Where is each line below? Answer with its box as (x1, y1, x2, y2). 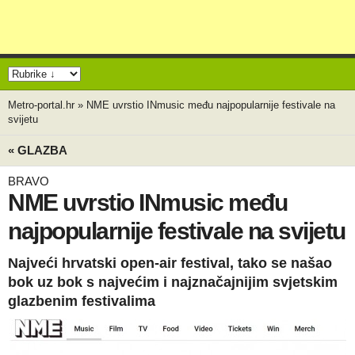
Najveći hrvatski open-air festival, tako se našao (8, 255, 332, 271)
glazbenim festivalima (8, 293, 155, 309)
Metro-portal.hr (8, 99, 74, 111)
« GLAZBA (8, 143, 67, 157)
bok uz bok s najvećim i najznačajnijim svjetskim (8, 274, 338, 290)
